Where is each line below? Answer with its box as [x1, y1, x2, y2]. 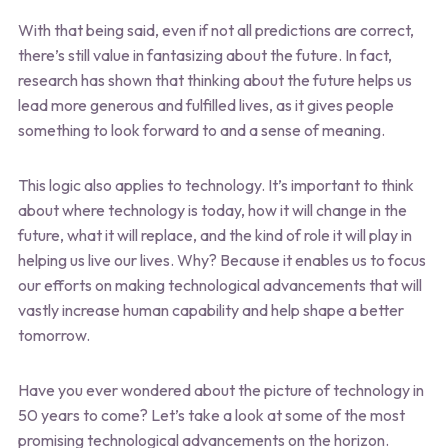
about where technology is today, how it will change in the [17, 199, 407, 220]
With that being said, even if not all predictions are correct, [17, 19, 414, 40]
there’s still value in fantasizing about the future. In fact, [17, 44, 392, 65]
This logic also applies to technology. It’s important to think [17, 174, 414, 195]
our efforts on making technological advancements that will [17, 274, 422, 295]
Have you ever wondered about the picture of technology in [17, 379, 424, 400]
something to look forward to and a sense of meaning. [17, 119, 385, 140]
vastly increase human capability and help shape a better [17, 299, 404, 320]
